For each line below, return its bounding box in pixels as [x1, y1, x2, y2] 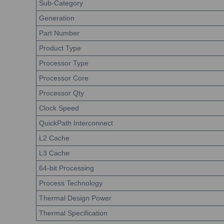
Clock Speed [39, 104, 79, 112]
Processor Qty [39, 89, 84, 97]
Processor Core [39, 74, 88, 82]
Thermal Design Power [39, 194, 111, 202]
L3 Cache [39, 149, 69, 157]
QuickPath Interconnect [39, 119, 113, 127]
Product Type [39, 44, 81, 52]
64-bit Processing [39, 164, 94, 172]
